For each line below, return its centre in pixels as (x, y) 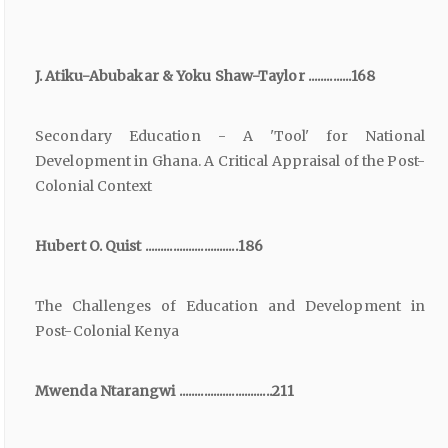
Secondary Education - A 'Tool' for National (230, 136)
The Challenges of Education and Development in (230, 306)
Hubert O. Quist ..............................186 (149, 246)
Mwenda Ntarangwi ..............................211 (164, 391)
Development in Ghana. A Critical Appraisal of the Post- (230, 161)
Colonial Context (94, 186)
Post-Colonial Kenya (107, 331)
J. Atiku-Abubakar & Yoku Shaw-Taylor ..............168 (205, 76)
